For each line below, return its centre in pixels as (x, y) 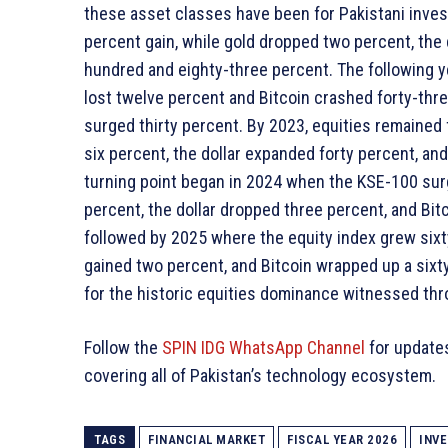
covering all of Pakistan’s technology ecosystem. (260, 376)
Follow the (123, 348)
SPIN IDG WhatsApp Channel (263, 348)
